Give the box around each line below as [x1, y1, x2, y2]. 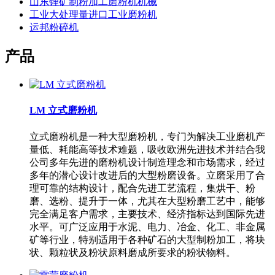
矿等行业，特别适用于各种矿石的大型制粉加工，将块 [29, 234, 265, 245]
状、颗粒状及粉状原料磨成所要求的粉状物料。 [29, 247, 236, 258]
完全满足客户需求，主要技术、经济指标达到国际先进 [29, 208, 265, 219]
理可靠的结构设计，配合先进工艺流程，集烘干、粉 [29, 182, 255, 193]
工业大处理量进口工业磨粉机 [29, 9, 157, 20]
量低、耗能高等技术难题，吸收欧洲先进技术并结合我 [29, 144, 265, 155]
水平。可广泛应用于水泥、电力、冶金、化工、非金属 [29, 221, 265, 232]
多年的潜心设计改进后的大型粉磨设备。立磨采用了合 [29, 169, 265, 180]
